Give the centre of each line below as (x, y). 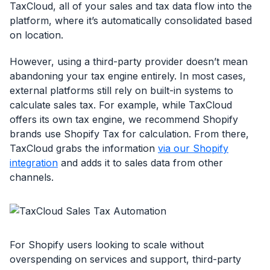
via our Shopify (193, 149)
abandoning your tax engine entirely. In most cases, (128, 76)
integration (34, 163)
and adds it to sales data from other (140, 163)
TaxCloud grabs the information (84, 149)
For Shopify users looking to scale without (107, 245)
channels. (32, 177)
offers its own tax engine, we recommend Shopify (124, 120)
